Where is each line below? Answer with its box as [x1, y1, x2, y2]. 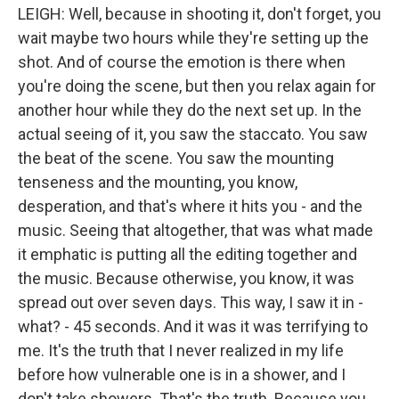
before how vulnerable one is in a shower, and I [18, 365, 346, 384]
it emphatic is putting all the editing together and [18, 245, 357, 264]
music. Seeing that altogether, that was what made [18, 221, 373, 240]
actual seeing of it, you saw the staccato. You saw [18, 125, 368, 143]
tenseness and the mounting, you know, [18, 173, 297, 191]
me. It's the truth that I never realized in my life [18, 341, 344, 360]
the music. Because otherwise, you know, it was [18, 269, 354, 288]
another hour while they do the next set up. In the [18, 101, 362, 119]
